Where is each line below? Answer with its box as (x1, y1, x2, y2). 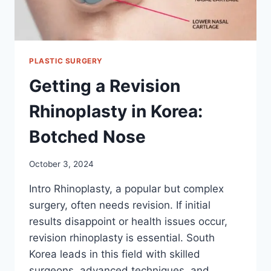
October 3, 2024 (29, 159, 94, 169)
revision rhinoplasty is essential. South (29, 232, 215, 244)
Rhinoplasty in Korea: (29, 101, 203, 122)
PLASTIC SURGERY (29, 56, 103, 65)
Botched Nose (29, 126, 146, 148)
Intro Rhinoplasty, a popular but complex (29, 183, 224, 195)
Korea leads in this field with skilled (29, 248, 200, 261)
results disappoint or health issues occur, (29, 215, 227, 228)
